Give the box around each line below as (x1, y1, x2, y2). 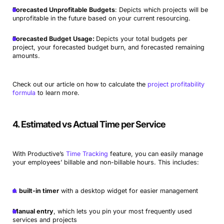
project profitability (147, 80, 204, 88)
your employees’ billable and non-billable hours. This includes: (12, 158, 199, 166)
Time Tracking (65, 149, 108, 157)
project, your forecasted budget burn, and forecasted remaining (12, 43, 204, 51)
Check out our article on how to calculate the (12, 80, 147, 88)
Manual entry (12, 207, 53, 215)
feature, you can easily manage (107, 149, 203, 157)
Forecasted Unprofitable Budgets (12, 5, 115, 13)
